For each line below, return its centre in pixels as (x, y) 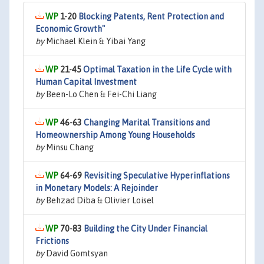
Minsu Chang (69, 147)
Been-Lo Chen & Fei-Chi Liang (100, 94)
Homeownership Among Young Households (115, 135)
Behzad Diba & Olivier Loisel (99, 200)
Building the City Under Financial (146, 229)
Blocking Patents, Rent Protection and (151, 16)
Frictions (52, 241)
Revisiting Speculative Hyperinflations (157, 176)
